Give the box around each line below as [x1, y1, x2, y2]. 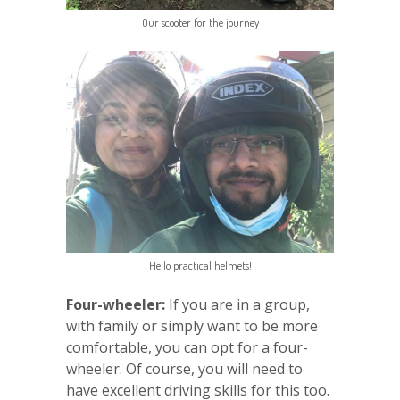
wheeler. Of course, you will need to [66, 359, 303, 379]
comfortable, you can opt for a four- [66, 337, 308, 358]
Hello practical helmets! [148, 258, 252, 273]
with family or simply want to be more [66, 316, 318, 337]
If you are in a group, [165, 295, 310, 315]
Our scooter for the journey [141, 15, 259, 30]
